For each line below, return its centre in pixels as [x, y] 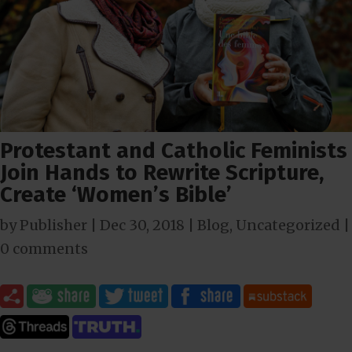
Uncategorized [288, 225]
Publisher [53, 225]
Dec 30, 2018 [142, 225]
